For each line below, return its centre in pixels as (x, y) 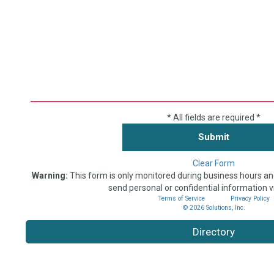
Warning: (50, 175)
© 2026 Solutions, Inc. (214, 207)
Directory (214, 231)
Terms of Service (181, 198)
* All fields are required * (214, 117)
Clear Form (214, 163)
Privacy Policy (250, 198)
